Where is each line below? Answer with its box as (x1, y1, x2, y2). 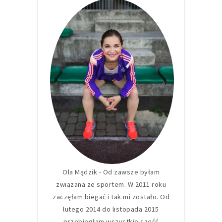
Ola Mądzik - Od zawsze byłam (62, 167, 160, 177)
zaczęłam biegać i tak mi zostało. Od (53, 192, 169, 202)
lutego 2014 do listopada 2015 (63, 205, 159, 214)
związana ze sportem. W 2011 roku (56, 180, 166, 189)
